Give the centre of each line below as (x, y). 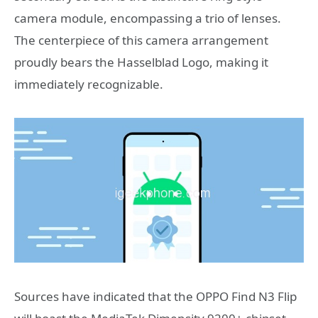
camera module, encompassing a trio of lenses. (148, 18)
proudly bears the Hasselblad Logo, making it (141, 62)
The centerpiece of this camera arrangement (141, 40)
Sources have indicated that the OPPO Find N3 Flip (155, 296)
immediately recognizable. (89, 84)
